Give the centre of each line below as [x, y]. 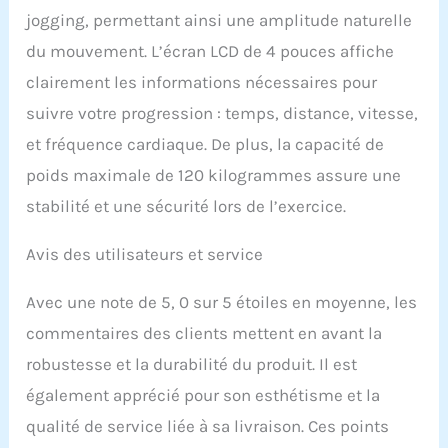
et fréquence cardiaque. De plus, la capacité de [205, 143]
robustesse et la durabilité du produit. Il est [192, 363]
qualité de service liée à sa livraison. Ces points [208, 425]
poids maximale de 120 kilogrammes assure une [214, 174]
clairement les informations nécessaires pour [202, 81]
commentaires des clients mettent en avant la [204, 332]
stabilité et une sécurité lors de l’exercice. [186, 205]
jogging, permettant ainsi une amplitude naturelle [219, 19]
